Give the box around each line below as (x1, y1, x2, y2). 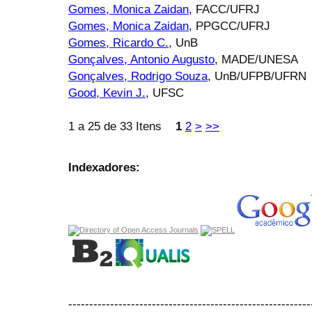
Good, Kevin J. (68, 86, 146, 100)
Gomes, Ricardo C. (68, 36, 169, 50)
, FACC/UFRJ (189, 2, 260, 17)
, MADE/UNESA (214, 52, 298, 67)
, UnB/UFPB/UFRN (208, 69, 306, 84)
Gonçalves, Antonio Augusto (68, 52, 214, 67)
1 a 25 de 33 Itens (68, 119, 175, 134)
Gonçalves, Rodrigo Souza (68, 69, 208, 84)
